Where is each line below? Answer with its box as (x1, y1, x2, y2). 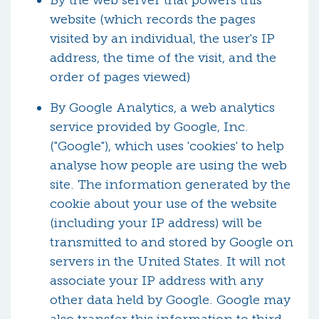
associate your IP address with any (50, 273, 263, 288)
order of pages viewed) (50, 69, 190, 85)
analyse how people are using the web (50, 157, 287, 173)
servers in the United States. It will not (50, 253, 286, 269)
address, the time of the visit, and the (50, 50, 276, 66)
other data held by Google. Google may (50, 292, 291, 308)
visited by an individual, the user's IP (50, 31, 275, 46)
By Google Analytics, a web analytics (50, 100, 275, 115)
